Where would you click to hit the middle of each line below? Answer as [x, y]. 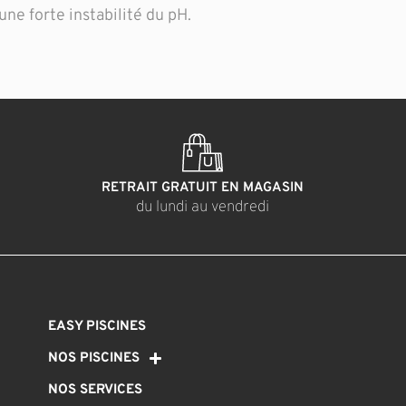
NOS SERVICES [96, 390]
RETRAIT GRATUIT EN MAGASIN [203, 188]
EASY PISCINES [97, 326]
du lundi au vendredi [203, 208]
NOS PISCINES [94, 358]
